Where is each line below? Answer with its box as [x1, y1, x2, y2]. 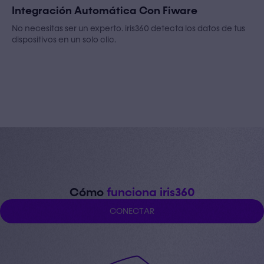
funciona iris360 [106, 184, 195, 200]
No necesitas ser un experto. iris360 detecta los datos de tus [12, 22, 245, 34]
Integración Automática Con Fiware [12, 4, 197, 18]
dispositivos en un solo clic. [12, 34, 116, 45]
